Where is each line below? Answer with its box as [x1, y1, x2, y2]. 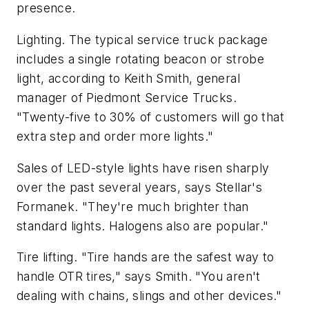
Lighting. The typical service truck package [17, 32, 268, 48]
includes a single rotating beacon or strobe [17, 52, 265, 67]
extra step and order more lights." [17, 129, 214, 144]
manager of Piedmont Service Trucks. [17, 90, 237, 106]
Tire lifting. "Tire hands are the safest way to [17, 250, 275, 265]
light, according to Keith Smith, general [17, 71, 240, 86]
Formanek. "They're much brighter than [17, 199, 249, 214]
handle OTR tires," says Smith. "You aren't [17, 269, 261, 284]
